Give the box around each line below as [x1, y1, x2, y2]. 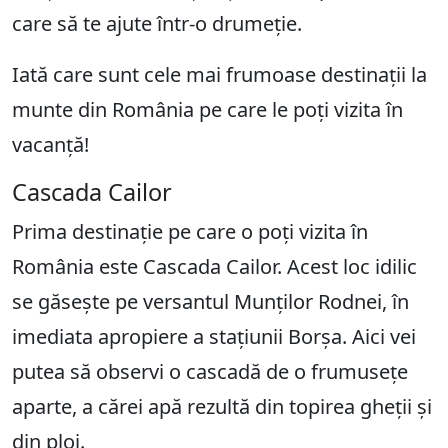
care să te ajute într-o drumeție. [12, 9, 302, 37]
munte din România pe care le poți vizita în [12, 95, 403, 123]
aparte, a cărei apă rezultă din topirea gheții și [12, 392, 432, 420]
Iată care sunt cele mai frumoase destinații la [12, 60, 427, 88]
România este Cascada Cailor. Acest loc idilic [12, 252, 417, 280]
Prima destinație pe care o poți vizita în [12, 217, 368, 245]
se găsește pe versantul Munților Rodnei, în [12, 287, 409, 315]
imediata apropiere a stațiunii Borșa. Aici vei [12, 322, 416, 350]
